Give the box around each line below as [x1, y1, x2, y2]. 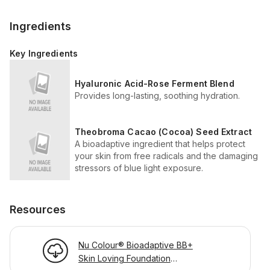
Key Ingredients [10, 48, 78, 59]
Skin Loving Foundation [78, 253, 171, 264]
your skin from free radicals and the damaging [75, 151, 258, 162]
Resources [10, 203, 66, 216]
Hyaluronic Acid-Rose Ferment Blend [75, 78, 234, 89]
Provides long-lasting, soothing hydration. [75, 90, 240, 101]
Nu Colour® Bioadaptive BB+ [78, 240, 193, 251]
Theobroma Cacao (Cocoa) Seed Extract [75, 127, 253, 137]
